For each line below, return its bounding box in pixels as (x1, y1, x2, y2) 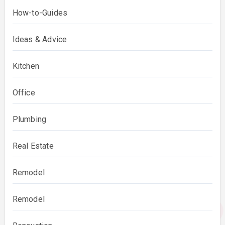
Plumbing (12, 115, 47, 125)
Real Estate (12, 141, 54, 151)
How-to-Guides (12, 8, 68, 18)
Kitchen (12, 61, 39, 71)
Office (12, 88, 35, 98)
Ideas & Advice (12, 35, 67, 45)
